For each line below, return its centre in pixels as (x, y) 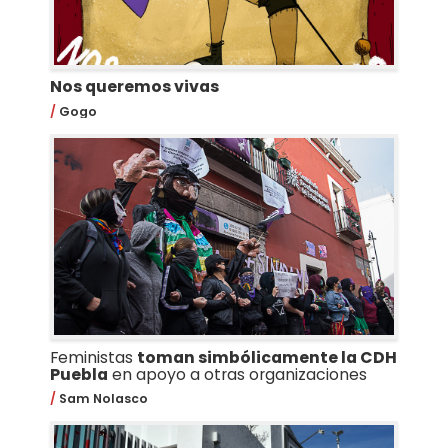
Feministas (93, 357)
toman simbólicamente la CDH (266, 357)
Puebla (78, 374)
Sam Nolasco (101, 399)
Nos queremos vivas (134, 87)
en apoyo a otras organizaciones (237, 374)
